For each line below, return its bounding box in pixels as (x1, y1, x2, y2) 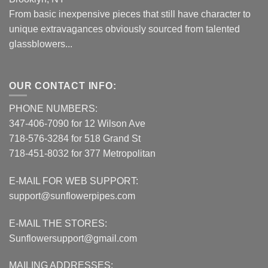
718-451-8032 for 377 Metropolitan (9, 148, 156, 159)
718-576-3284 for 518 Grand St (9, 133, 141, 144)
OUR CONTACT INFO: (9, 80, 117, 91)
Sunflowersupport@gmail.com (9, 233, 137, 243)
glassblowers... (9, 39, 72, 50)
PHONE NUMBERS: (9, 103, 98, 114)
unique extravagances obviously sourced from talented (9, 24, 240, 35)
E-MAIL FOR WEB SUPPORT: (9, 175, 138, 186)
